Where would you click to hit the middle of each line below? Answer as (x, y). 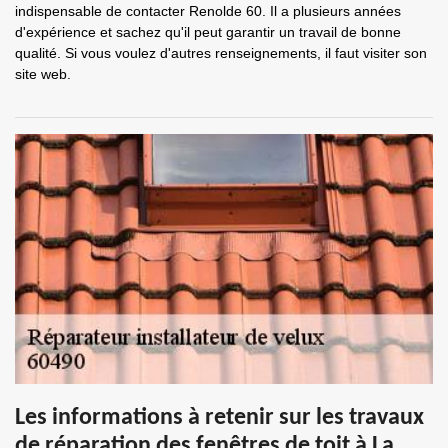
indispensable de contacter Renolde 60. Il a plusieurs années (208, 11)
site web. (43, 74)
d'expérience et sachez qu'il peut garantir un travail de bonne (208, 32)
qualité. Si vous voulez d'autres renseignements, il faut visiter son (221, 53)
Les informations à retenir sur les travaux (219, 418)
